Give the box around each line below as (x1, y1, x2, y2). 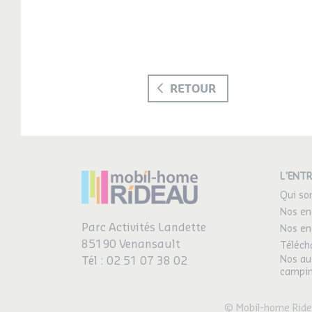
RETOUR (170, 81, 216, 96)
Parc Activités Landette (81, 222, 206, 234)
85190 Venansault (81, 239, 180, 251)
